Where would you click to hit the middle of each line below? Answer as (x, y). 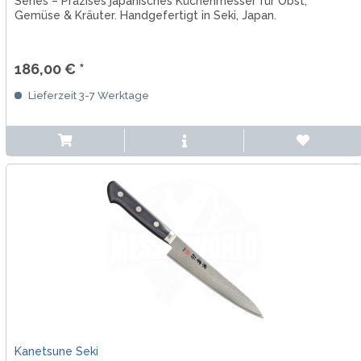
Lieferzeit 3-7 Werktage (87, 96)
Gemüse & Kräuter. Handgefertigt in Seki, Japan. (145, 16)
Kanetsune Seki (56, 352)
